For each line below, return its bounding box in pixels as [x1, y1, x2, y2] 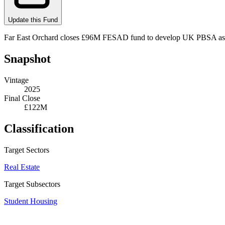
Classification [4, 122, 74, 135]
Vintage [4, 75, 29, 84]
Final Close [4, 93, 40, 102]
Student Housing [4, 196, 57, 205]
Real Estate [4, 162, 40, 171]
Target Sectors [4, 145, 49, 154]
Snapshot [4, 52, 51, 65]
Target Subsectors [4, 179, 60, 188]
